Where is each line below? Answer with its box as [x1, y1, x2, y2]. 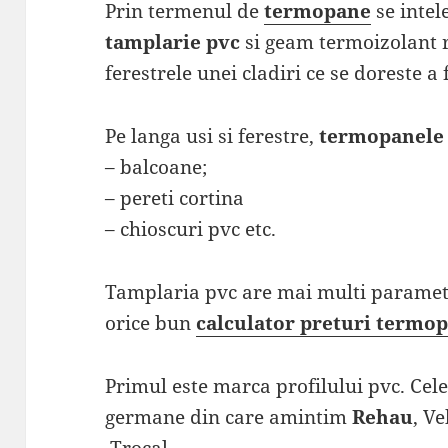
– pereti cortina [105, 185, 245, 212]
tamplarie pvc [105, 29, 241, 56]
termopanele [319, 123, 445, 150]
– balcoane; [105, 154, 208, 181]
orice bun [105, 310, 197, 337]
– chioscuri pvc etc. [105, 216, 277, 243]
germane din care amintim [105, 404, 353, 431]
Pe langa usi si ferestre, [105, 123, 320, 150]
